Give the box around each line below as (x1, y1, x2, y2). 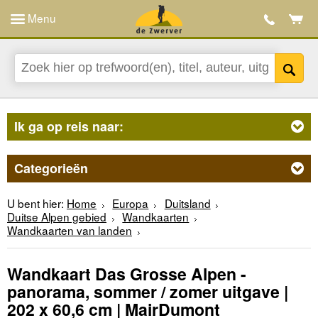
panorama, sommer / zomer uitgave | (7, 280, 288, 304)
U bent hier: (7, 194, 64, 211)
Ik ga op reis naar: (14, 116, 124, 136)
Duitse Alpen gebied (7, 208, 106, 224)
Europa (112, 194, 149, 211)
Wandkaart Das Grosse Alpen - (7, 262, 246, 286)
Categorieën (14, 158, 88, 177)
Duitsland (164, 194, 211, 211)
